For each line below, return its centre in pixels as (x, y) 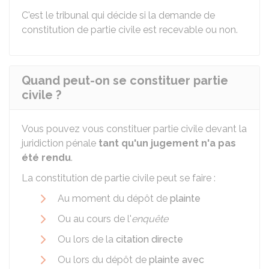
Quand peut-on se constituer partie (125, 80)
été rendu (46, 158)
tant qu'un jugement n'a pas (167, 143)
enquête (150, 219)
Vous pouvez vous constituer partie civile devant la (134, 129)
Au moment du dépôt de (114, 198)
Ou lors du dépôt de (103, 260)
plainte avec (177, 260)
